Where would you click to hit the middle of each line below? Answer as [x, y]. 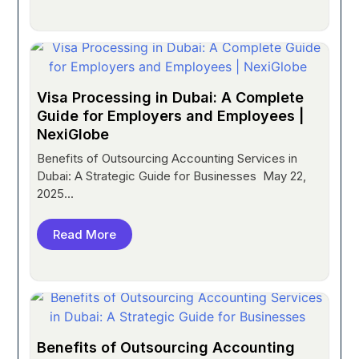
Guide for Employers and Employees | [171, 115]
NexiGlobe [75, 134]
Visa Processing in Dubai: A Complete [171, 97]
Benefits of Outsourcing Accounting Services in [167, 158]
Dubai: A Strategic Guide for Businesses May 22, [172, 175]
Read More [85, 234]
